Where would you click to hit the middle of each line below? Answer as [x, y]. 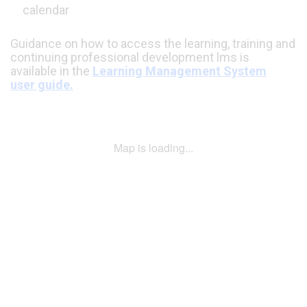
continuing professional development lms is [130, 58]
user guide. [42, 85]
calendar [46, 10]
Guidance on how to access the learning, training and [153, 44]
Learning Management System [180, 71]
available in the [51, 71]
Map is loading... [153, 148]
